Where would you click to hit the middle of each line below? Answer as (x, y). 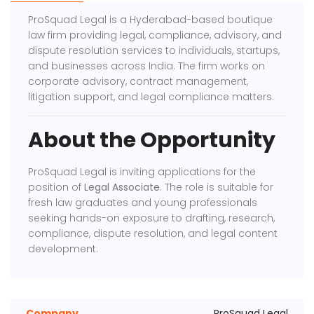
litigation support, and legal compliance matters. (151, 97)
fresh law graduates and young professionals (143, 203)
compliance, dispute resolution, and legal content (153, 233)
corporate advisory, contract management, (138, 81)
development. (63, 249)
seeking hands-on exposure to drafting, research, (152, 218)
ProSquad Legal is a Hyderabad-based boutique (151, 20)
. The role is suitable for (217, 187)
